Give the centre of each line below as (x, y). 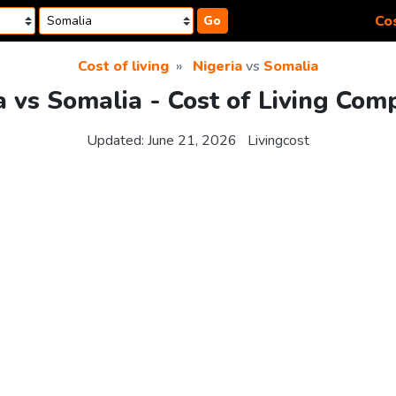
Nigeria (217, 66)
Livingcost (278, 141)
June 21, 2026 (192, 141)
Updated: (117, 141)
